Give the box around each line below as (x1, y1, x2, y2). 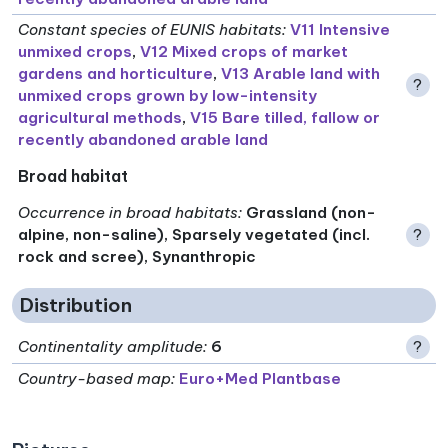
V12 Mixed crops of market (140, 41, 349, 61)
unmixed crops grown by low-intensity (18, 85, 318, 105)
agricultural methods (18, 107, 183, 127)
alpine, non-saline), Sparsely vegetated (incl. (18, 224, 371, 244)
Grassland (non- (246, 202, 377, 222)
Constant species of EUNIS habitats (18, 19, 283, 39)
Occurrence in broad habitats (18, 202, 239, 222)
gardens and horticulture (18, 63, 214, 83)
